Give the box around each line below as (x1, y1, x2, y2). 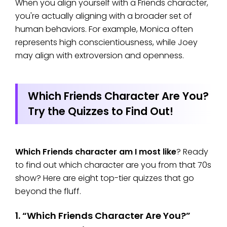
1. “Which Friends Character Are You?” (15, 209, 191, 222)
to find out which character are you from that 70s (15, 159, 211, 171)
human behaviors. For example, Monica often (15, 23, 193, 35)
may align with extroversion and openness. (15, 50, 184, 62)
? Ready (176, 146, 208, 158)
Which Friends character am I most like (15, 146, 176, 158)
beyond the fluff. (15, 185, 81, 198)
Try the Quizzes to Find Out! (28, 104, 173, 119)
